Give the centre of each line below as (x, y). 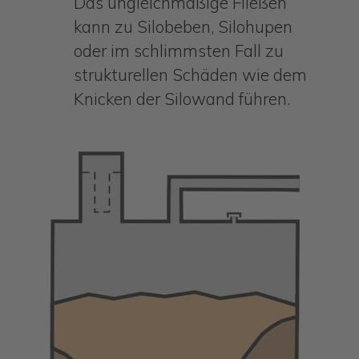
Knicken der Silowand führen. (182, 99)
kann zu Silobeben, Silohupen (183, 27)
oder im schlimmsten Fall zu (178, 51)
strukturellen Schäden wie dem (190, 75)
